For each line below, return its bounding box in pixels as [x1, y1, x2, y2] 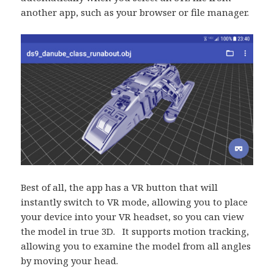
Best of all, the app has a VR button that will [21, 180, 218, 193]
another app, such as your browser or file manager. [21, 6, 250, 19]
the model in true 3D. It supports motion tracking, [21, 224, 250, 237]
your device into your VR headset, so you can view [21, 210, 245, 223]
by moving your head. [21, 254, 119, 267]
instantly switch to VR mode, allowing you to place [21, 195, 248, 208]
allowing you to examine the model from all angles [21, 239, 251, 252]
